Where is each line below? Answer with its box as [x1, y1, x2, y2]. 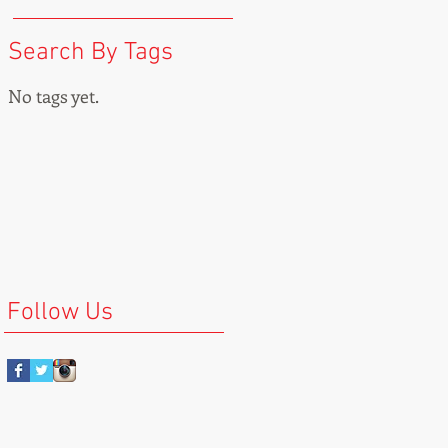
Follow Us [7, 297, 113, 328]
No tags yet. [8, 84, 99, 109]
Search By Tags [8, 38, 173, 69]
